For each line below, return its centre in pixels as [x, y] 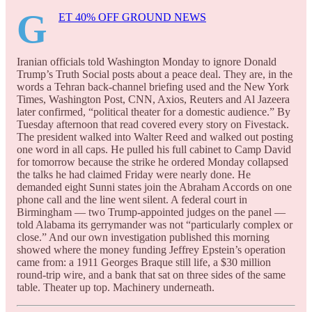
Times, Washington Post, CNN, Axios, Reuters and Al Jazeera [153, 99]
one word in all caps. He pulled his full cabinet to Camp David [154, 149]
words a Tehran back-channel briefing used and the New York [153, 86]
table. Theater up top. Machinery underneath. [116, 287]
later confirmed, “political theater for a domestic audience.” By [154, 111]
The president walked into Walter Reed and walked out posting [155, 136]
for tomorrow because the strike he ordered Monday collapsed [153, 162]
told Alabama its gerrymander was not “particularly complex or [155, 224]
